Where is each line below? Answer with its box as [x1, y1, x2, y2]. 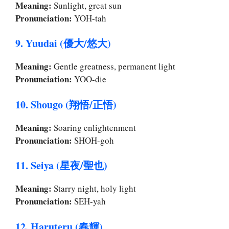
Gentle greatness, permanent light [52, 60, 175, 73]
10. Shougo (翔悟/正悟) [15, 97, 117, 112]
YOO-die [72, 73, 106, 85]
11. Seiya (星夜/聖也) [15, 158, 107, 173]
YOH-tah [72, 12, 106, 24]
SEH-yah [72, 195, 106, 208]
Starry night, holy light [52, 182, 136, 195]
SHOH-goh [72, 134, 114, 146]
